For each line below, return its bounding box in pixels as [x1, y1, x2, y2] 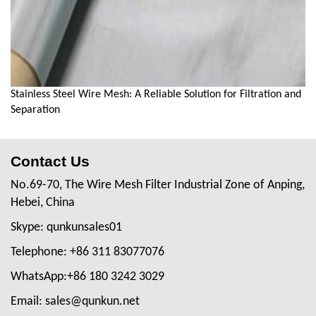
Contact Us [11, 152, 90, 169]
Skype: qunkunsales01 [11, 220, 122, 234]
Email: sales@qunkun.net [11, 294, 140, 308]
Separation [11, 104, 60, 116]
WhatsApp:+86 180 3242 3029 [11, 269, 164, 284]
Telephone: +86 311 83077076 [11, 245, 164, 259]
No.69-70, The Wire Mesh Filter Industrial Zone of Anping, [11, 178, 305, 192]
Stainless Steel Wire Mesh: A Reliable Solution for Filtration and [11, 88, 301, 100]
